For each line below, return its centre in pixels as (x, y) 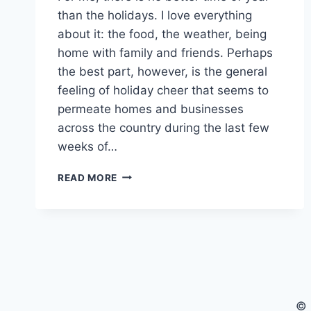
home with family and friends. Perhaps (165, 52)
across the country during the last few (163, 127)
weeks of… (87, 146)
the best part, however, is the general (162, 71)
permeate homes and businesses (151, 109)
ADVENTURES (151, 218)
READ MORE (88, 177)
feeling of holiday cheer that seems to (163, 90)
